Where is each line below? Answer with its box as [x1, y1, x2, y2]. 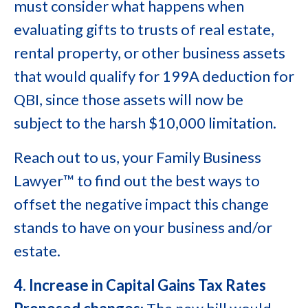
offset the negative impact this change [14, 195, 269, 213]
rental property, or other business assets [14, 43, 285, 62]
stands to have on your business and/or [14, 218, 272, 236]
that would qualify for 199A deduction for [14, 67, 294, 85]
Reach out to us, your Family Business [14, 148, 261, 166]
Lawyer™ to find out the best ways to [14, 171, 260, 190]
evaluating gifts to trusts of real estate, [14, 20, 274, 38]
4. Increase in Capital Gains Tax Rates [14, 276, 266, 294]
